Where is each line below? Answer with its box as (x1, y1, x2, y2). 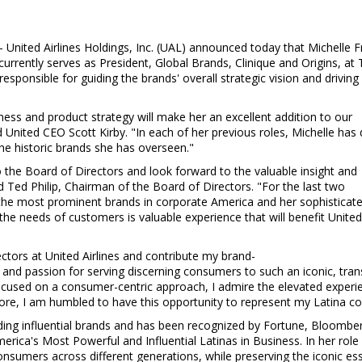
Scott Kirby (69, 124, 125, 140)
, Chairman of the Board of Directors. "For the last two (58, 179, 345, 194)
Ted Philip (7, 179, 58, 194)
